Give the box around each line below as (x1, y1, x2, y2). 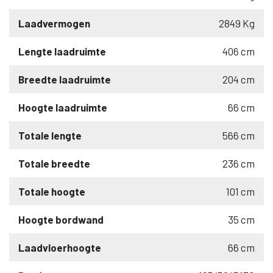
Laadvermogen (18, 16, 90, 29)
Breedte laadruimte (18, 73, 111, 85)
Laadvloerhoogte (18, 241, 101, 253)
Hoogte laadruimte (18, 101, 107, 113)
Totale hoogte (18, 185, 85, 197)
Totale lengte (18, 129, 82, 141)
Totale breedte (18, 157, 90, 169)
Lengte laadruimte (18, 44, 106, 57)
